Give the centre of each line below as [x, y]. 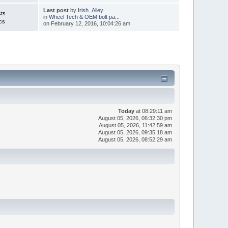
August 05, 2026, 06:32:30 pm [135, 118]
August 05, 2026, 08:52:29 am [135, 139]
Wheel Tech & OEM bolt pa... [84, 17]
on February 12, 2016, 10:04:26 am [87, 23]
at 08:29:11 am [153, 111]
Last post [56, 10]
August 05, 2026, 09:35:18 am [135, 132]
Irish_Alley [90, 10]
